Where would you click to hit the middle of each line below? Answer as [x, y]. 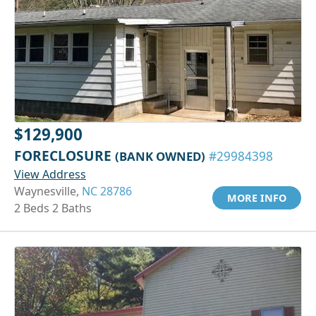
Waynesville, [48, 191]
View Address [50, 174]
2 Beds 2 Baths [53, 208]
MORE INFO [257, 197]
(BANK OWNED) [160, 156]
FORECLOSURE [65, 155]
